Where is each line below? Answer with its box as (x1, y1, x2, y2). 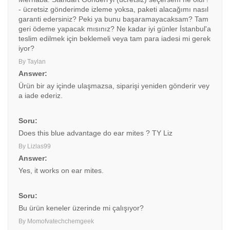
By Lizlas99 (18, 143, 51, 150)
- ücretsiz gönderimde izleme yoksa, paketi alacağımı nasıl (18, 5, 208, 13)
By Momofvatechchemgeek (18, 218, 94, 225)
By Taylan (18, 58, 46, 65)
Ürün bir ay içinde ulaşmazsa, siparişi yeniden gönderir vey (18, 82, 209, 90)
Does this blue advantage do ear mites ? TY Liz (18, 129, 172, 137)
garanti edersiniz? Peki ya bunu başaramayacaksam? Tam (18, 15, 208, 23)
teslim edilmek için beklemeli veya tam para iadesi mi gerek (18, 34, 210, 43)
